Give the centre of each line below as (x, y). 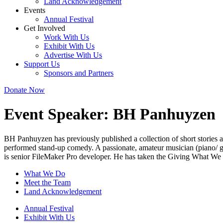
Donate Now (24, 90)
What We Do (45, 173)
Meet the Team (47, 182)
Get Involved (45, 28)
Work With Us (66, 37)
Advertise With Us (73, 55)
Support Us (42, 64)
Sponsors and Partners (79, 73)
